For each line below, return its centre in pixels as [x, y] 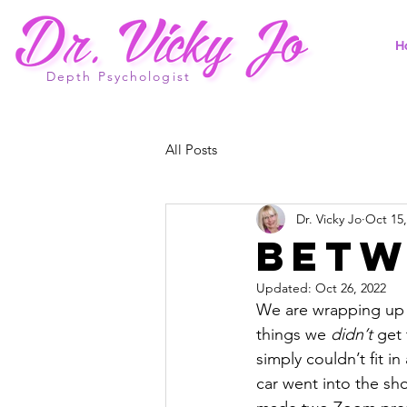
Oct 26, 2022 [351, 288]
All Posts [191, 149]
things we [293, 334]
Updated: [286, 288]
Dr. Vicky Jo [329, 218]
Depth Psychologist [119, 76]
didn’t [352, 334]
